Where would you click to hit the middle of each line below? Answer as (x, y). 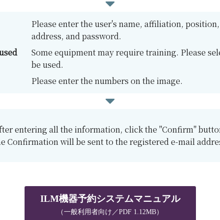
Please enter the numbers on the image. (107, 81)
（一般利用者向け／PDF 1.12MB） (110, 212)
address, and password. (76, 36)
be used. (47, 65)
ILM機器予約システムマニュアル (110, 198)
